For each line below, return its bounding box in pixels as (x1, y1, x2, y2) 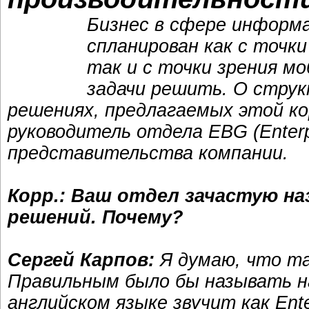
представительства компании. (8, 143, 288, 163)
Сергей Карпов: (8, 250, 154, 270)
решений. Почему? (8, 207, 183, 228)
